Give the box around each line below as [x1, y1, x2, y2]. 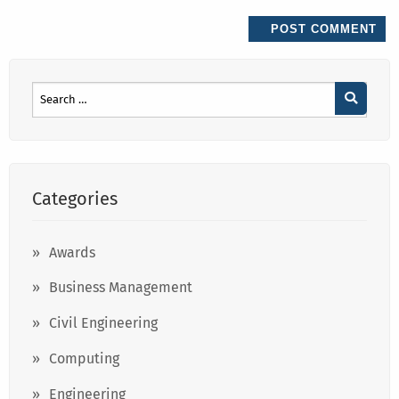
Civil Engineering [49, 314, 158, 332]
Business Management [49, 279, 192, 297]
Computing [49, 349, 119, 367]
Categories [32, 188, 118, 210]
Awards [49, 243, 95, 261]
